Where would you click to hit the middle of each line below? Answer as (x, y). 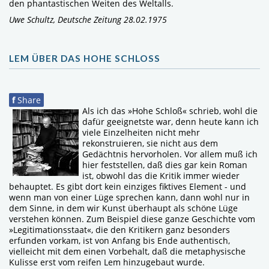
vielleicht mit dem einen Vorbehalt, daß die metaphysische (127, 251)
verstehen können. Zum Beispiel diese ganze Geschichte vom (132, 219)
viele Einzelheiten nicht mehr (141, 132)
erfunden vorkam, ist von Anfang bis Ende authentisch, (119, 240)
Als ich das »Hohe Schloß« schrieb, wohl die (170, 110)
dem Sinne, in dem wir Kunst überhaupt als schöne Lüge (123, 208)
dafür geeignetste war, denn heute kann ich (171, 121)
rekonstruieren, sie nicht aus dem (150, 143)
